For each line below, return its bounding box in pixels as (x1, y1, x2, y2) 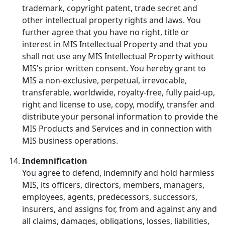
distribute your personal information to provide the (22, 110, 218, 122)
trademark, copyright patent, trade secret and (22, 2, 197, 14)
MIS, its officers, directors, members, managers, (22, 179, 204, 190)
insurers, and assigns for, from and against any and (22, 203, 217, 214)
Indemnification (22, 155, 87, 166)
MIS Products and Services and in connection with (22, 123, 212, 134)
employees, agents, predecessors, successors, (22, 191, 197, 202)
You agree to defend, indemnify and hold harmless (22, 167, 214, 178)
